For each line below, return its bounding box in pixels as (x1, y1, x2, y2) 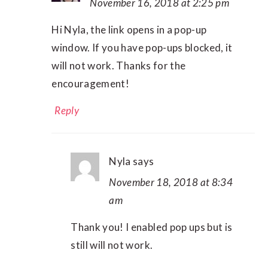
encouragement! (51, 77, 130, 90)
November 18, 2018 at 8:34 (109, 176, 233, 189)
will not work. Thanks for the (51, 59, 186, 72)
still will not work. (71, 239, 153, 252)
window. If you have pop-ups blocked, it (51, 41, 233, 54)
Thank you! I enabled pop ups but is (71, 221, 233, 234)
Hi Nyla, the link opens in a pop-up (51, 23, 207, 36)
